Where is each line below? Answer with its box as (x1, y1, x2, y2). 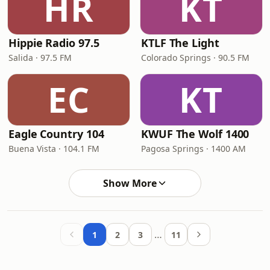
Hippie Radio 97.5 (8, 36, 99, 50)
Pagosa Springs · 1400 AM (141, 143, 246, 154)
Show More (102, 177, 157, 190)
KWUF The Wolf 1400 (141, 127, 250, 141)
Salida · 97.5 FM (8, 52, 72, 63)
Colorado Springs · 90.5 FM (141, 52, 250, 63)
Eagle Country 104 (8, 127, 104, 141)
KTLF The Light (141, 36, 219, 50)
